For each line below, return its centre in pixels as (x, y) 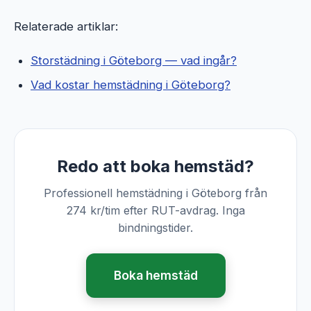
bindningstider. (155, 228)
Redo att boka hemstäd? (155, 167)
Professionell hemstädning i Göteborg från (155, 193)
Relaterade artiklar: (66, 27)
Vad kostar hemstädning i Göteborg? (131, 85)
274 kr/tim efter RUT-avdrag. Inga (155, 211)
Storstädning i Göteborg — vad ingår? (134, 61)
